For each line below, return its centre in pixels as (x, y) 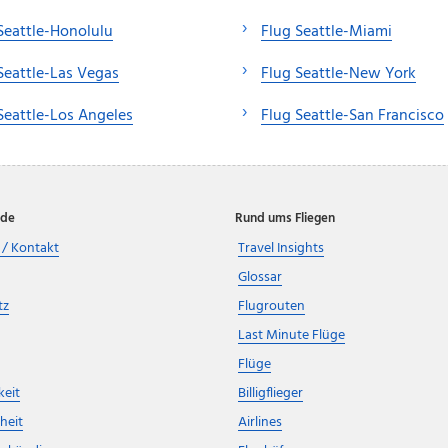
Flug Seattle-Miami (326, 31)
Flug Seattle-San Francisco (352, 115)
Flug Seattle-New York (338, 73)
